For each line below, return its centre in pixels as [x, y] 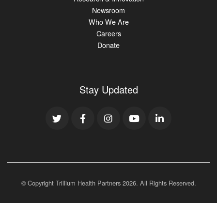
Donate [108, 45]
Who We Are [108, 21]
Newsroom [108, 10]
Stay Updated [108, 89]
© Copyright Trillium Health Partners [72, 183]
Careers [108, 33]
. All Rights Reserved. [166, 183]
